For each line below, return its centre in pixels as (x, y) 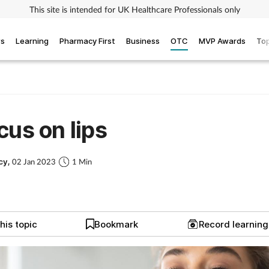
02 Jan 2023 (34, 162)
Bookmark (116, 224)
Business (143, 41)
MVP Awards (222, 41)
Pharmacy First (87, 41)
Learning (32, 41)
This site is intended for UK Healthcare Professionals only (134, 9)
